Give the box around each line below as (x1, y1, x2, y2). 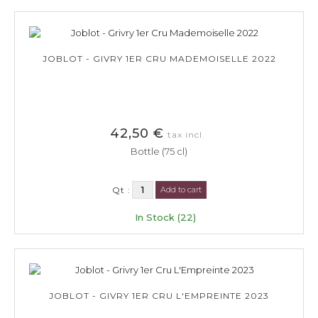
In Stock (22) (134, 211, 196, 223)
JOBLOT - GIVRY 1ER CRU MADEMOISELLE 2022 (42, 53, 276, 64)
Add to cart (160, 184, 202, 194)
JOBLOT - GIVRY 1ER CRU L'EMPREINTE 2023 (49, 290, 269, 301)
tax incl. (167, 128, 205, 140)
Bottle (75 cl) (131, 145, 187, 157)
